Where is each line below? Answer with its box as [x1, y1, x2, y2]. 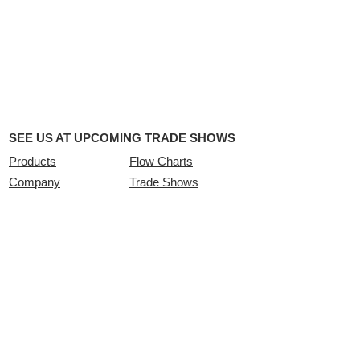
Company [9, 174, 60, 189]
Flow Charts [129, 153, 193, 168]
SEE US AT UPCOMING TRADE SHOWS [9, 130, 235, 145]
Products [9, 153, 56, 168]
